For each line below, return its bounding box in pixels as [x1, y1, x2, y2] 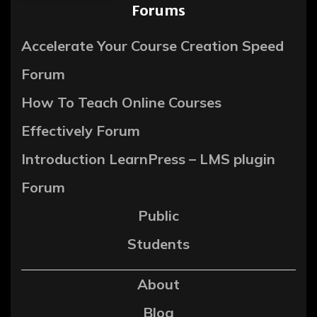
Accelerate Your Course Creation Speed [21, 37, 284, 55]
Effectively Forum [21, 122, 140, 140]
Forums [132, 1, 185, 20]
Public [138, 207, 179, 225]
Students [127, 235, 190, 253]
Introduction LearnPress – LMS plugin [21, 150, 275, 168]
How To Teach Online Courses [21, 93, 221, 112]
